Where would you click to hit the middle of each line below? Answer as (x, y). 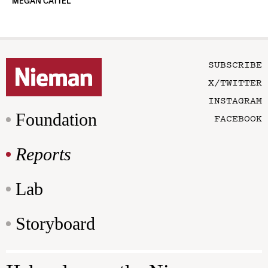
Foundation (56, 120)
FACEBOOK (238, 118)
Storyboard (55, 224)
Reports (43, 154)
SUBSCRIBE (235, 64)
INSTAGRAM (235, 100)
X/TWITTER (235, 82)
